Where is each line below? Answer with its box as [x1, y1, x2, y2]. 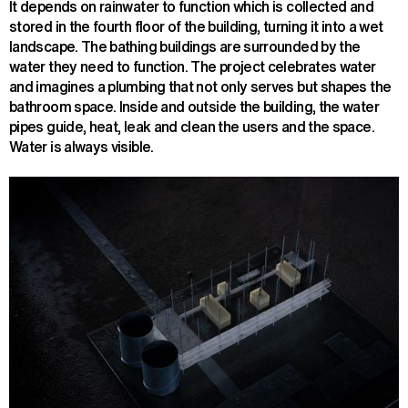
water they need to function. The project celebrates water [9, 56, 376, 78]
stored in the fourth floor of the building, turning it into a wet [9, 15, 383, 38]
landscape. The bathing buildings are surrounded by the [9, 36, 361, 58]
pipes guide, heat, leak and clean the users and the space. [9, 116, 374, 138]
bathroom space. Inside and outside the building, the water [9, 96, 379, 118]
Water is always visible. [9, 136, 154, 158]
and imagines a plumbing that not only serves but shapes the [9, 76, 392, 98]
